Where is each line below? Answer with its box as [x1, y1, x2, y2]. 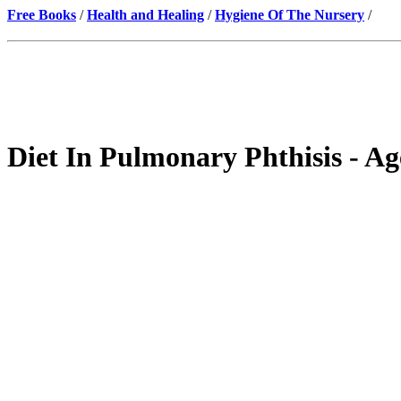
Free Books [7, 7, 76, 22]
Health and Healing [87, 7, 204, 22]
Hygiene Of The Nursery [215, 7, 364, 22]
